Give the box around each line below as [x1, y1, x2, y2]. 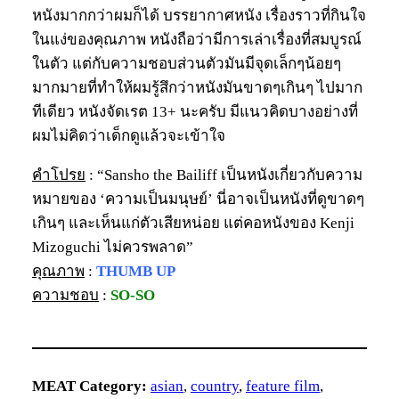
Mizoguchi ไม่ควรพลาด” [32, 238, 193, 256]
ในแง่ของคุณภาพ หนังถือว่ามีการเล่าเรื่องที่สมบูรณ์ [32, 30, 362, 48]
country [191, 377, 239, 395]
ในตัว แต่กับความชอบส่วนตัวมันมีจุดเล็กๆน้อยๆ [32, 54, 341, 72]
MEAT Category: [32, 377, 151, 395]
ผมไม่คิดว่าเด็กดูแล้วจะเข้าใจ [32, 126, 225, 144]
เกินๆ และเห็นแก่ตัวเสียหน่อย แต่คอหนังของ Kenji [32, 214, 354, 232]
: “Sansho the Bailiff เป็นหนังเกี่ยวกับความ [85, 166, 362, 183]
